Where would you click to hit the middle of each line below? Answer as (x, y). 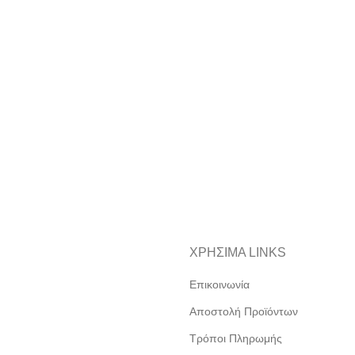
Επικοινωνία (219, 284)
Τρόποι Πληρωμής (236, 338)
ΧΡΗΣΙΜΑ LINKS (238, 252)
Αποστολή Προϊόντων (244, 311)
